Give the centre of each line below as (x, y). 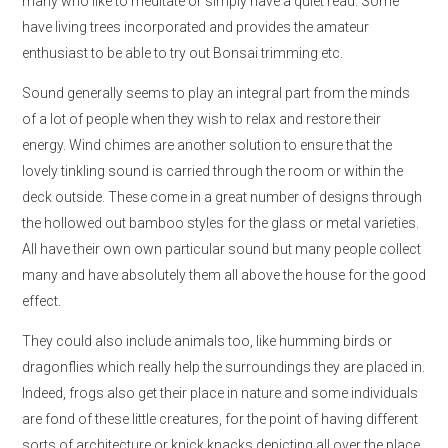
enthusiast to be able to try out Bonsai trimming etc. (182, 53)
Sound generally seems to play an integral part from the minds (216, 93)
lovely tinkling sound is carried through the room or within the (212, 171)
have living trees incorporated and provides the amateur (195, 27)
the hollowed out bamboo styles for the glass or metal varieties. (220, 223)
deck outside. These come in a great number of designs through (222, 197)
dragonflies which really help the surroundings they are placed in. (223, 367)
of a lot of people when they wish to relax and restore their (201, 119)
